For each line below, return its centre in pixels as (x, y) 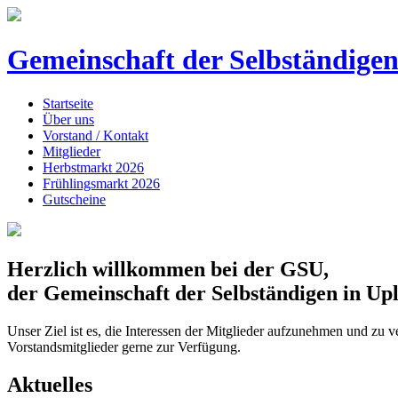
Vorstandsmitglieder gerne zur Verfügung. (124, 346)
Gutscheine (74, 199)
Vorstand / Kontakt (96, 135)
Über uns (68, 119)
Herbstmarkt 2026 (93, 167)
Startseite (68, 103)
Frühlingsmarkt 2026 (101, 183)
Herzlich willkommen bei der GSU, (168, 269)
